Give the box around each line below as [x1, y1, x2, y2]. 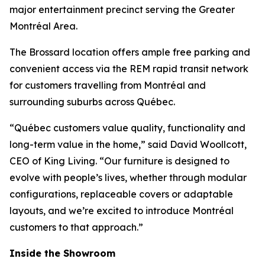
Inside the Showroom [9, 247, 115, 259]
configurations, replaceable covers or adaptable [9, 188, 233, 200]
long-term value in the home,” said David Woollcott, [9, 138, 247, 150]
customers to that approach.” [9, 221, 143, 233]
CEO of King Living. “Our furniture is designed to [9, 154, 230, 167]
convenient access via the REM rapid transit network [9, 62, 248, 75]
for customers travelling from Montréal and [9, 79, 206, 91]
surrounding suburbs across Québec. [9, 95, 175, 108]
